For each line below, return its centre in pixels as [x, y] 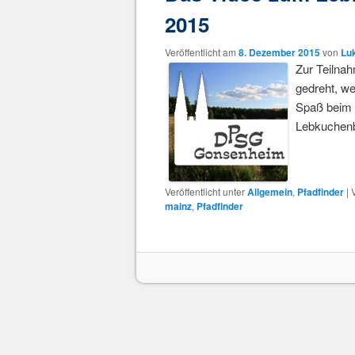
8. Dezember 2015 [279, 53]
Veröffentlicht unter [205, 192]
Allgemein [270, 192]
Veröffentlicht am [202, 52]
